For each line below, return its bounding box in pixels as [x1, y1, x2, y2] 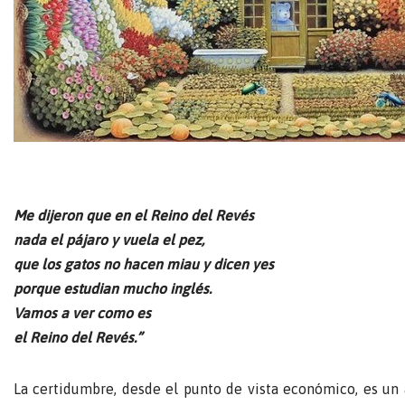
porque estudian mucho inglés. [14, 279, 212, 297]
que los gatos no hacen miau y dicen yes [14, 255, 274, 272]
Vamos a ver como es [14, 304, 151, 321]
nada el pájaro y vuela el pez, [14, 231, 204, 248]
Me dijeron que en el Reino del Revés [14, 206, 254, 223]
